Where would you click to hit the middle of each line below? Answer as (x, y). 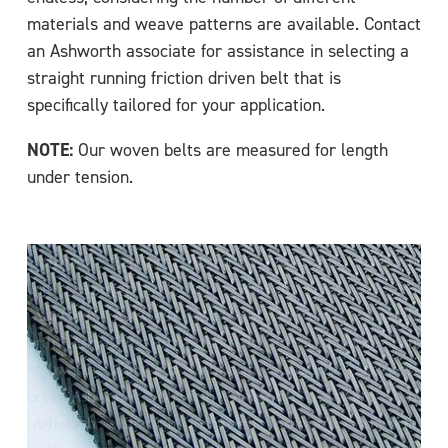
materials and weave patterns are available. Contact (224, 23)
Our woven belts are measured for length (230, 149)
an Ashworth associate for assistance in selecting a (218, 50)
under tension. (80, 176)
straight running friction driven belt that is (184, 77)
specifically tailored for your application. (176, 104)
